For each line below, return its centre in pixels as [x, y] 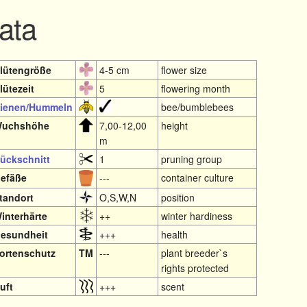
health [175, 234]
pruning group [192, 159]
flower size [184, 70]
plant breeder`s [195, 253]
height [175, 125]
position [178, 197]
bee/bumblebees [198, 107]
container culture [198, 177]
